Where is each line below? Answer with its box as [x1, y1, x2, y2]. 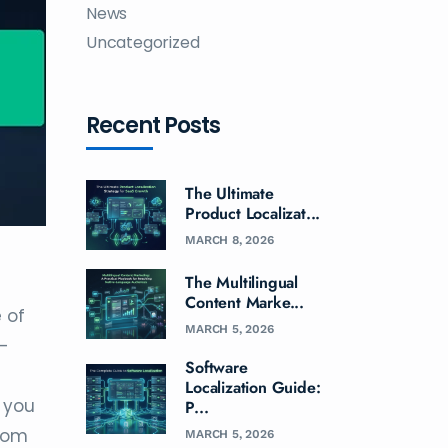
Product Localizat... [185, 202, 321, 226]
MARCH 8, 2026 [185, 233, 274, 248]
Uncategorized [86, 31, 200, 55]
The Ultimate [185, 182, 274, 206]
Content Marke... [185, 291, 304, 315]
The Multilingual [185, 271, 298, 295]
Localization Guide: [185, 376, 321, 400]
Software [185, 356, 248, 380]
